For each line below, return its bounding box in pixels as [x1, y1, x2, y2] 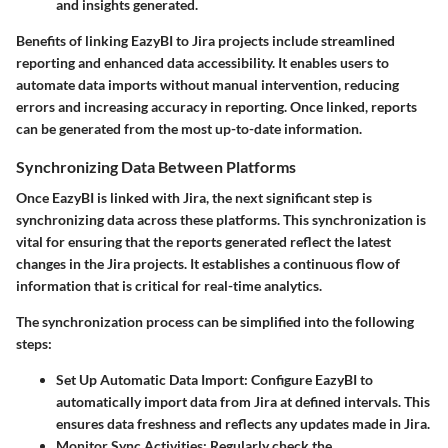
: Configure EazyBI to [244, 370, 373, 388]
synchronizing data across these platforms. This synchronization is [16, 210, 426, 228]
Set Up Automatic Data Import [56, 370, 244, 388]
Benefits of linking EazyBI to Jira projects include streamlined [16, 31, 395, 49]
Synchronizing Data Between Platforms [16, 156, 296, 176]
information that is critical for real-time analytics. [16, 276, 322, 294]
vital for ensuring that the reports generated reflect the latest [16, 232, 391, 250]
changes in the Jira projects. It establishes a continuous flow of [16, 254, 400, 272]
